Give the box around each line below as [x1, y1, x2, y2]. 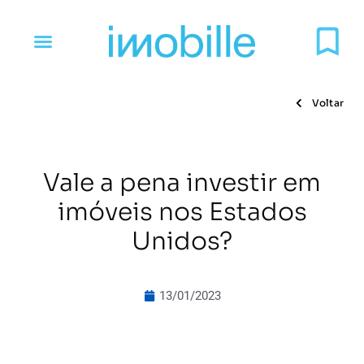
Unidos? [132, 226, 232, 257]
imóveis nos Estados [57, 197, 307, 227]
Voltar [309, 97, 344, 109]
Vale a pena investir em [43, 167, 321, 198]
